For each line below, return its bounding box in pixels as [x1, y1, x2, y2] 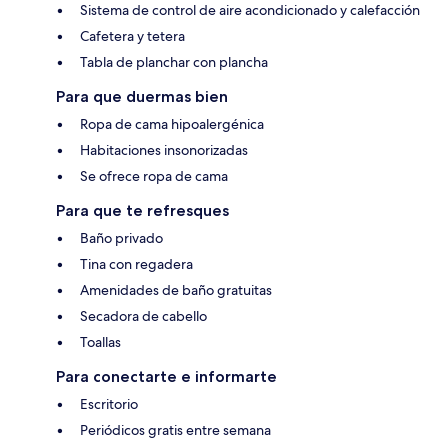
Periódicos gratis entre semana [80, 421, 271, 440]
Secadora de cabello [80, 307, 207, 326]
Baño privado [80, 229, 163, 248]
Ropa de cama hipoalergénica [80, 115, 264, 134]
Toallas [80, 333, 121, 352]
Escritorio [80, 395, 138, 414]
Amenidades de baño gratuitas [80, 281, 272, 300]
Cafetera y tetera [80, 27, 185, 46]
